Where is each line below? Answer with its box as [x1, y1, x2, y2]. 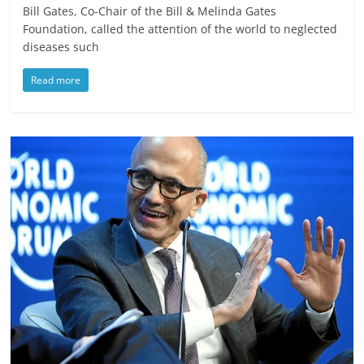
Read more [31, 72, 81, 87]
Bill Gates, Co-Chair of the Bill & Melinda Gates [23, 2, 277, 19]
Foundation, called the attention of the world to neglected [23, 20, 338, 37]
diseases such [23, 38, 100, 54]
